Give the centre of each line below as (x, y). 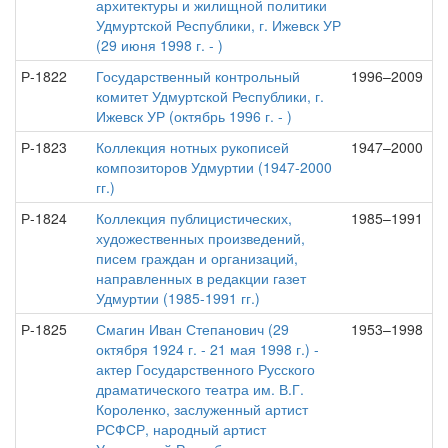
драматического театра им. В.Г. (200, 389)
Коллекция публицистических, (194, 218)
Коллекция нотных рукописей (192, 147)
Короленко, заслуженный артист (202, 409)
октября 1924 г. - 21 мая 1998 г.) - (207, 349)
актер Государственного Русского (205, 369)
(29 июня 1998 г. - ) (159, 45)
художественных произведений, (200, 238)
